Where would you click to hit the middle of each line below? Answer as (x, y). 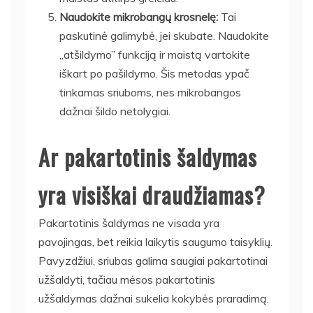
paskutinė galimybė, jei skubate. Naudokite (164, 35)
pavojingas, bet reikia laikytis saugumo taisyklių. (155, 241)
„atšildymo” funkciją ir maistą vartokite (155, 54)
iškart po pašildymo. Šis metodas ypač (154, 73)
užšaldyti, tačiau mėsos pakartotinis (127, 279)
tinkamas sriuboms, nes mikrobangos (150, 92)
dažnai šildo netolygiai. (115, 111)
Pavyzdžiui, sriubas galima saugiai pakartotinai (153, 260)
